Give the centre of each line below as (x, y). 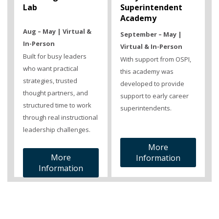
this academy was (147, 72)
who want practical (51, 69)
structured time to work (57, 105)
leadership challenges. (57, 130)
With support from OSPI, (155, 59)
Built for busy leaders (55, 56)
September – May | (151, 34)
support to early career (154, 96)
